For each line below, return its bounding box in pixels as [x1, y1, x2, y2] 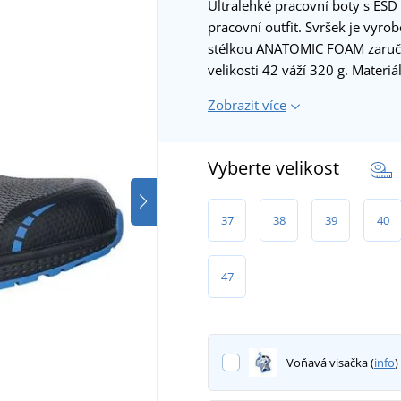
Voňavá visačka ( [286, 354, 374, 371]
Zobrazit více [208, 95, 286, 114]
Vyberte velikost [208, 155, 344, 180]
